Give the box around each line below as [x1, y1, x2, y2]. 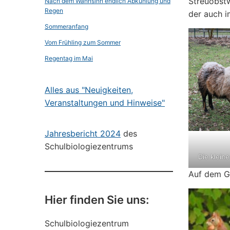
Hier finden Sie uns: [45, 193, 149, 206]
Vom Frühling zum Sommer [45, 39, 121, 46]
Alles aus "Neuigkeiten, [45, 85, 133, 95]
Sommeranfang [45, 23, 88, 30]
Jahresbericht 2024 [45, 128, 121, 139]
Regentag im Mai [45, 54, 93, 62]
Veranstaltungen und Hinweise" [45, 98, 165, 108]
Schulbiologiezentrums [45, 141, 133, 151]
